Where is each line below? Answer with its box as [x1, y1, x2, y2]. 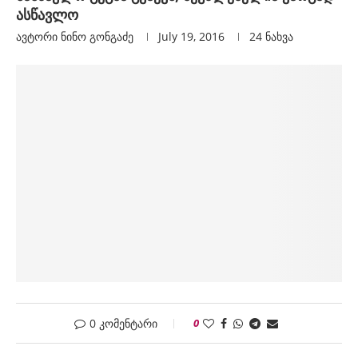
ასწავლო [16, 5, 78, 24]
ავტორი [16, 29, 61, 44]
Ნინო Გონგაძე [61, 29, 133, 44]
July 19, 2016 [158, 29, 225, 44]
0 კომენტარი [89, 316, 157, 331]
